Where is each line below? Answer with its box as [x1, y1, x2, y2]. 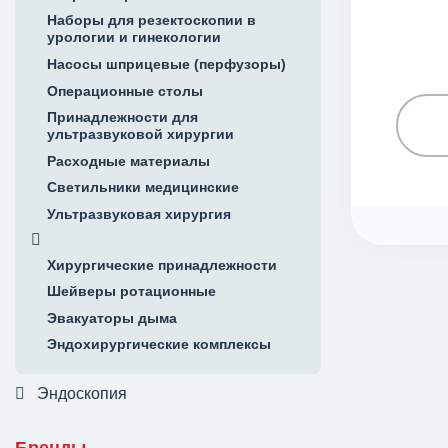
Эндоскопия [37, 385, 127, 403]
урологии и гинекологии [47, 29, 221, 46]
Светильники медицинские [47, 179, 239, 196]
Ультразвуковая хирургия [47, 206, 231, 223]
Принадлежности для [47, 109, 198, 126]
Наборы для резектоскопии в [47, 12, 256, 29]
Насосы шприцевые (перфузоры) [47, 56, 286, 73]
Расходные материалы [47, 152, 210, 169]
